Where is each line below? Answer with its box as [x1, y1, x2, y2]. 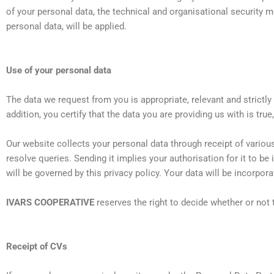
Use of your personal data [6, 65, 111, 76]
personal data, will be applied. [6, 21, 127, 32]
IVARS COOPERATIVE [6, 197, 94, 209]
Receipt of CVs [6, 241, 67, 253]
